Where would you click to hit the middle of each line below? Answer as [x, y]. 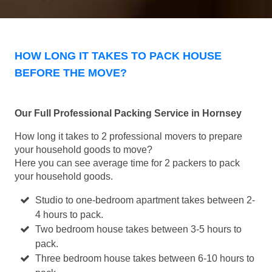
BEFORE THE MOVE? [71, 73]
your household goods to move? [83, 150]
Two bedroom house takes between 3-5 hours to [139, 229]
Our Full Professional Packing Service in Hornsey [128, 114]
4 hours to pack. [70, 215]
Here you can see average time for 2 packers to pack [127, 163]
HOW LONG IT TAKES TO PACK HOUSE [118, 56]
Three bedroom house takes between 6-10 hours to [145, 259]
